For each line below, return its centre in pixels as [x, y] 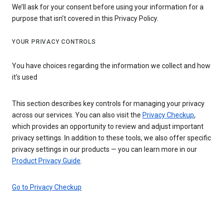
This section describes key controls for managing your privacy [108, 103]
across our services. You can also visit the [77, 115]
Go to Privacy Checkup [47, 187]
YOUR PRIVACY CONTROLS [54, 42]
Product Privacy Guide [46, 161]
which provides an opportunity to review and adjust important [108, 126]
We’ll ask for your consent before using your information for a [108, 7]
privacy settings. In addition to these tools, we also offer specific [111, 138]
